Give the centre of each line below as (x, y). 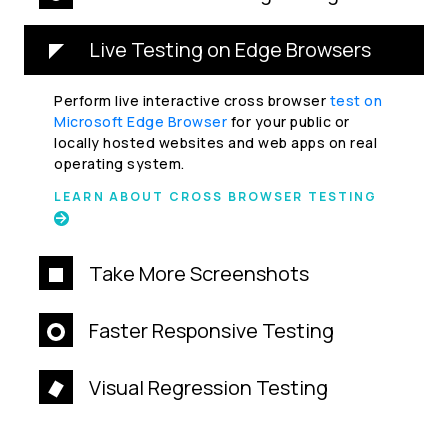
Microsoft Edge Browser (140, 122)
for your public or (288, 122)
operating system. (119, 164)
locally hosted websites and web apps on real (215, 143)
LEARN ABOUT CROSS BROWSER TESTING (216, 197)
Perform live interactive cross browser (192, 101)
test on (355, 101)
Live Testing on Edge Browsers (230, 50)
